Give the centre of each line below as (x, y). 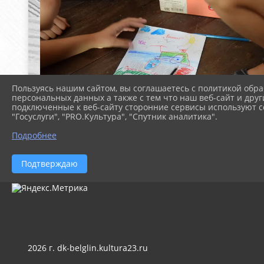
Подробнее (34, 136)
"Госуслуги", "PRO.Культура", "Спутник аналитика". (115, 117)
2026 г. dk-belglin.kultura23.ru (88, 248)
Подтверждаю (49, 164)
